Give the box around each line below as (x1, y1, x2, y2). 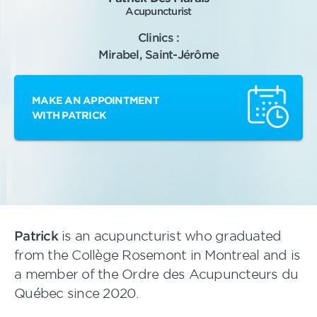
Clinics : (137, 30, 180, 44)
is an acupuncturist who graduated (57, 228, 282, 243)
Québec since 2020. (14, 285, 139, 301)
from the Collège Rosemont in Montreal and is (14, 247, 300, 263)
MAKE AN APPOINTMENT (32, 94, 159, 106)
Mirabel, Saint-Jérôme (98, 47, 219, 61)
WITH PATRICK (32, 109, 106, 121)
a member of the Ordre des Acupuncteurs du (14, 266, 299, 282)
